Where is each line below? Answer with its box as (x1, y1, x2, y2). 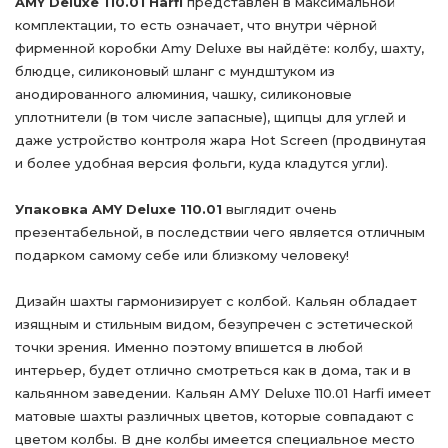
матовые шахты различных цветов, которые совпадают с (15, 408, 414, 424)
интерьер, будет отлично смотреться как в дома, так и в (15, 362, 411, 378)
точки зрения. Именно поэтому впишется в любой (15, 339, 363, 355)
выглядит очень (222, 201, 337, 217)
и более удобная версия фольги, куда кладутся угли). (15, 155, 388, 171)
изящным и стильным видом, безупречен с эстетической (15, 316, 413, 332)
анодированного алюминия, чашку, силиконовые (15, 86, 352, 102)
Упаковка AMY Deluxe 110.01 (15, 201, 222, 217)
